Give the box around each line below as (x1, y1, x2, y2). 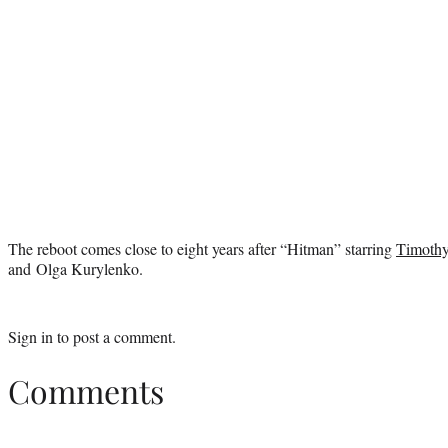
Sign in (8, 325, 53, 347)
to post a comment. (53, 325, 176, 347)
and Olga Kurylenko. (8, 257, 143, 279)
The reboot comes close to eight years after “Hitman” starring (8, 237, 396, 259)
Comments (8, 369, 164, 413)
